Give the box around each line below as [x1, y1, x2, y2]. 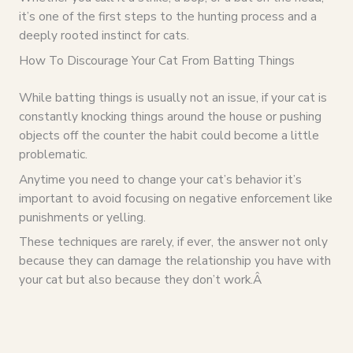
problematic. [18, 145, 87, 162]
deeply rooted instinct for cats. [18, 26, 189, 43]
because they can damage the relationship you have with [18, 252, 331, 269]
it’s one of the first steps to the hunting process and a [18, 7, 317, 24]
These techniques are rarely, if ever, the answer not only [18, 233, 328, 251]
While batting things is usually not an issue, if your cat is [18, 88, 327, 106]
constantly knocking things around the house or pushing [18, 107, 321, 124]
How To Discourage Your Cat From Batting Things [18, 51, 295, 69]
